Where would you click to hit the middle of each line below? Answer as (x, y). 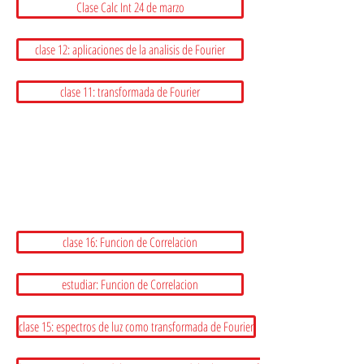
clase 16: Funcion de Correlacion (130, 242)
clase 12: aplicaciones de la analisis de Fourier (130, 50)
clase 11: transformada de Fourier (130, 92)
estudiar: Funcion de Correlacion (130, 284)
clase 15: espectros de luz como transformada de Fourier (136, 327)
